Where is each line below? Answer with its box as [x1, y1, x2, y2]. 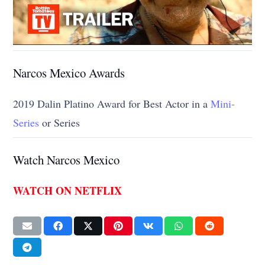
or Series [39, 115, 80, 130]
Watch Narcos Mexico [13, 151, 120, 168]
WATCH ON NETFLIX [13, 182, 122, 198]
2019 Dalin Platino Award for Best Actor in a [13, 96, 211, 111]
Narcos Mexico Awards [13, 64, 125, 81]
